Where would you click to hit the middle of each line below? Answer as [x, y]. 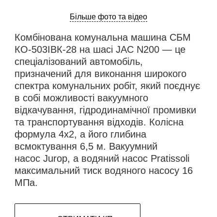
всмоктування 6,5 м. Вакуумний [86, 147]
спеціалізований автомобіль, [79, 62]
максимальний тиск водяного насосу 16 [104, 171]
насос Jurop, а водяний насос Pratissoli [102, 159]
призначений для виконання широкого [101, 74]
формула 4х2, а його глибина [80, 134]
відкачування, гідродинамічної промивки [105, 110]
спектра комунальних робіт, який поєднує [107, 86]
